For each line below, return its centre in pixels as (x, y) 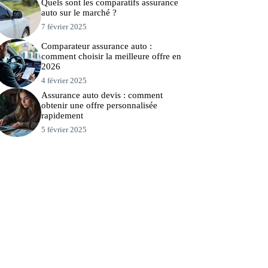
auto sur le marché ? (79, 13)
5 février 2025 (64, 129)
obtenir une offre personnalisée (99, 105)
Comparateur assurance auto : (96, 46)
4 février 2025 (64, 81)
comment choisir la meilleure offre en (111, 57)
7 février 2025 (64, 27)
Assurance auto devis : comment (102, 95)
